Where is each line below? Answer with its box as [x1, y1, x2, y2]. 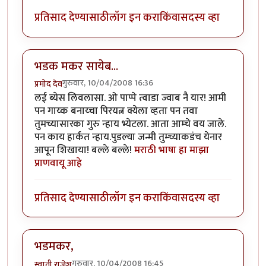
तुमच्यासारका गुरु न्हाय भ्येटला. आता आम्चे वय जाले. [34, 116, 226, 133]
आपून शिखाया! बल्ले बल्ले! [34, 142, 134, 159]
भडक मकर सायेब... [34, 56, 118, 77]
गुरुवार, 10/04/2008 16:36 [62, 76, 153, 90]
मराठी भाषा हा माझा [134, 142, 209, 159]
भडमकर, [34, 236, 74, 257]
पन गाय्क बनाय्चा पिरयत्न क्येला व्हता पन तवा [34, 103, 198, 120]
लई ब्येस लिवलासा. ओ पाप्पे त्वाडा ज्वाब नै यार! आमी [34, 90, 226, 107]
